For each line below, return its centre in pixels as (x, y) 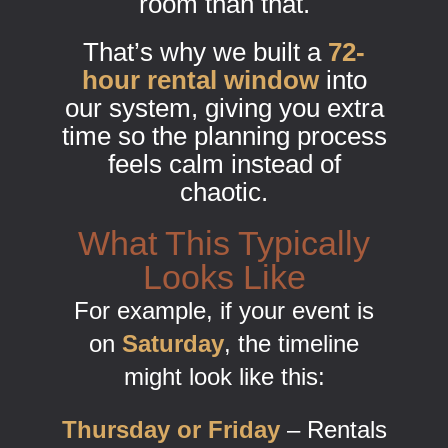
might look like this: (224, 377)
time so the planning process (224, 136)
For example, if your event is (224, 311)
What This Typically (224, 243)
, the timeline (291, 344)
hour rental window (200, 80)
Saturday (173, 344)
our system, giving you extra (224, 108)
